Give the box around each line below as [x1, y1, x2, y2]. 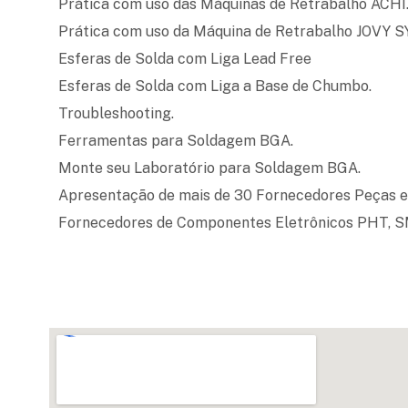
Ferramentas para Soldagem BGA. [58, 131, 294, 149]
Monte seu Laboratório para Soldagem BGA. [58, 158, 362, 177]
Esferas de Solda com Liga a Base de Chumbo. [58, 76, 372, 95]
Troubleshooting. [58, 104, 175, 122]
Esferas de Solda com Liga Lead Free [58, 49, 312, 67]
